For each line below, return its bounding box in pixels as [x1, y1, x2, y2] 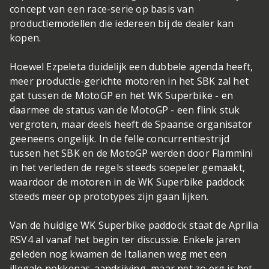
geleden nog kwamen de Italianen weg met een [10, 247, 227, 261]
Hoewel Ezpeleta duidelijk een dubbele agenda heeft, [10, 59, 253, 73]
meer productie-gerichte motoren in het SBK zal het [10, 74, 249, 88]
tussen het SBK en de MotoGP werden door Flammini [10, 146, 253, 160]
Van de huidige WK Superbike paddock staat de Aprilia [10, 218, 259, 232]
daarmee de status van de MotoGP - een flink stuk [10, 103, 240, 116]
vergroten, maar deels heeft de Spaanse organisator [10, 117, 253, 131]
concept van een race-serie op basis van [10, 2, 194, 16]
